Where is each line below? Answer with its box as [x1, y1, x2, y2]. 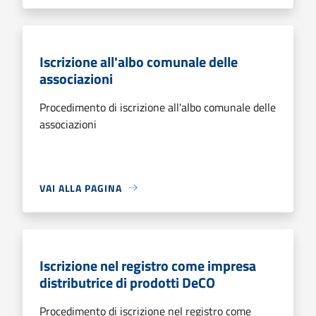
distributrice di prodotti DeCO [39, 271, 215, 293]
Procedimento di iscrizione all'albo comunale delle [39, 98, 276, 116]
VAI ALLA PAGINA [39, 180, 122, 195]
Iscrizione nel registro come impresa [39, 254, 256, 276]
